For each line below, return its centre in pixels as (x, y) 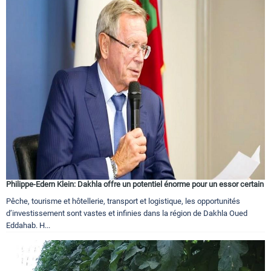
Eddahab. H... (28, 225)
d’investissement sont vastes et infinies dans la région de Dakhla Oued (127, 213)
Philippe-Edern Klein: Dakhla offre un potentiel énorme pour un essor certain (135, 184)
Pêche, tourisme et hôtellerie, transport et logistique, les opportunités (123, 201)
